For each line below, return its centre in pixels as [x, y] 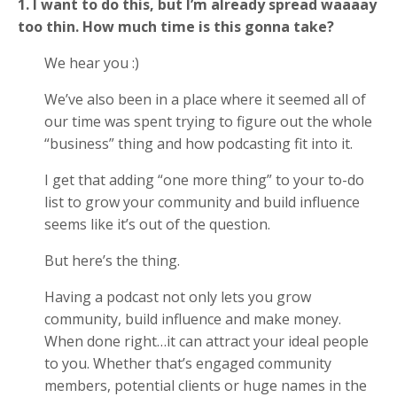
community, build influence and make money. [193, 319]
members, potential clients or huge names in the [206, 385]
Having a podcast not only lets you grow [178, 296]
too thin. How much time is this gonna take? [176, 26]
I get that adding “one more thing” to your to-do [204, 179]
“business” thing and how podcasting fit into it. [198, 143]
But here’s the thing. [112, 260]
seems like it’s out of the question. [159, 224]
